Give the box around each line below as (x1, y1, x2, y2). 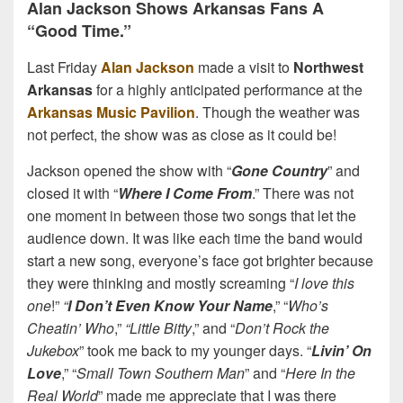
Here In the (285, 362, 355, 383)
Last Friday (27, 56, 97, 77)
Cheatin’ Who (27, 317, 114, 338)
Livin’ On (311, 339, 372, 361)
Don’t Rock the (235, 317, 329, 338)
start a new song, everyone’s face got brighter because (27, 249, 373, 271)
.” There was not (252, 182, 354, 203)
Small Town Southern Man (76, 362, 245, 383)
